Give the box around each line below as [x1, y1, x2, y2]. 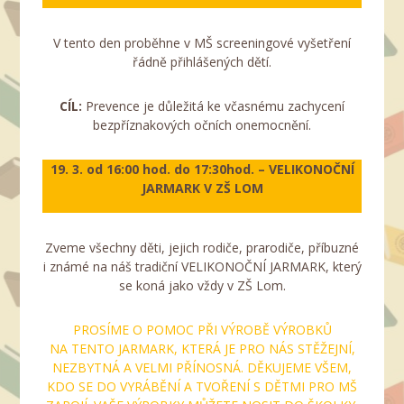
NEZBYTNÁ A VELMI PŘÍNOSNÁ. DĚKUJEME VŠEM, [52, 358, 352, 376]
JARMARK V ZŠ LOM [141, 179, 263, 197]
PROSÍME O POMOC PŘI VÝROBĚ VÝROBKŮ [72, 320, 332, 338]
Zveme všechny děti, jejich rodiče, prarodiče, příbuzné [45, 238, 359, 256]
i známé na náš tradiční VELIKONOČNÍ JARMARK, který [42, 257, 362, 275]
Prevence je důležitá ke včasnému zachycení [86, 96, 344, 115]
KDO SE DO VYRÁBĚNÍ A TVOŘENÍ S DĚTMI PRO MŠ [47, 377, 357, 395]
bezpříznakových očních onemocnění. [93, 115, 311, 133]
